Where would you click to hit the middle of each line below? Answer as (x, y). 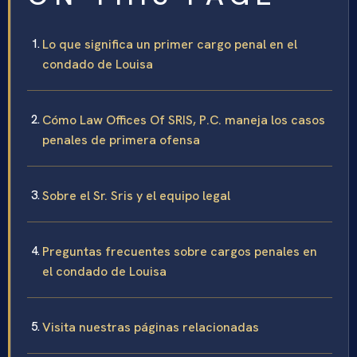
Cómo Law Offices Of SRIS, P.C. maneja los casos (184, 120)
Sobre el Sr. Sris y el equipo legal (136, 195)
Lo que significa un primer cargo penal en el (170, 44)
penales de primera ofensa (121, 139)
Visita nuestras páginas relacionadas (151, 327)
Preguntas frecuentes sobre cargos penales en (180, 251)
